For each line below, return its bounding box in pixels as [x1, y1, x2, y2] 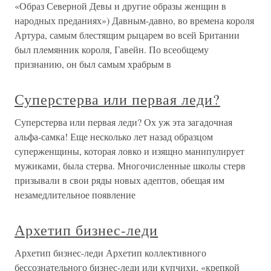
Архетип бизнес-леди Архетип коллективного [15, 246, 206, 259]
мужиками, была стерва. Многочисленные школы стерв [15, 159, 246, 172]
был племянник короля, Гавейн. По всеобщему [15, 43, 209, 56]
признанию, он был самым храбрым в [15, 57, 171, 70]
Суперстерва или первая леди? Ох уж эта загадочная [15, 116, 232, 128]
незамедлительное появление [15, 188, 135, 201]
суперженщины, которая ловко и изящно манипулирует [15, 145, 244, 157]
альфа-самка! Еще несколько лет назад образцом [15, 130, 213, 143]
